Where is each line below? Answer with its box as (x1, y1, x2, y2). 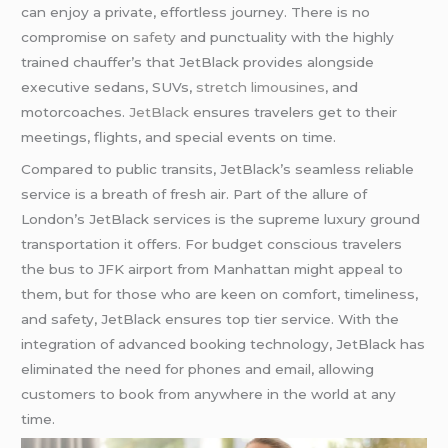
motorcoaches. (21, 103, 130, 120)
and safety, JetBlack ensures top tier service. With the (21, 310, 400, 327)
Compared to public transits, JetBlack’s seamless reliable (21, 160, 415, 177)
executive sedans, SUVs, (21, 78, 197, 95)
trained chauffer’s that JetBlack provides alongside (21, 53, 375, 70)
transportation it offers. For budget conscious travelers (21, 235, 403, 252)
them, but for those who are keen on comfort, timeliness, (21, 285, 419, 302)
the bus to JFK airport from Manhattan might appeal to (21, 260, 404, 277)
